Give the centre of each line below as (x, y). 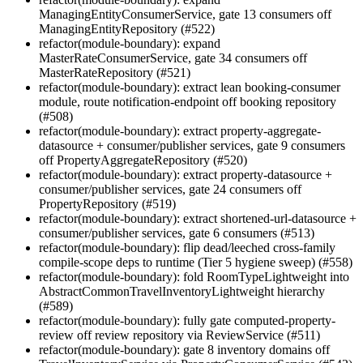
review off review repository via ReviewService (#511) (179, 335)
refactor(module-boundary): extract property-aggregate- (180, 130)
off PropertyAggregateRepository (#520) (143, 160)
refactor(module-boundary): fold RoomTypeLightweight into (194, 276)
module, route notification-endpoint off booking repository (188, 101)
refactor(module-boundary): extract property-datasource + (186, 174)
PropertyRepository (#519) (107, 203)
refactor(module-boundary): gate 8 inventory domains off (184, 349)
